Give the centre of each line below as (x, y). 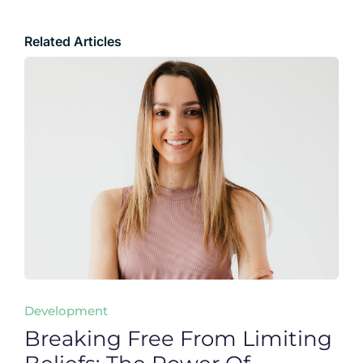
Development (66, 310)
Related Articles (73, 41)
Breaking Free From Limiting (178, 338)
